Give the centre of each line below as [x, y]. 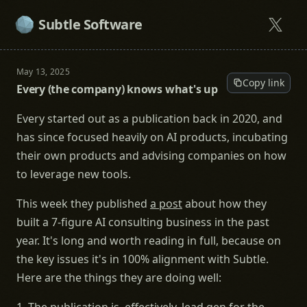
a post [166, 204]
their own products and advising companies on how [151, 156]
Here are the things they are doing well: [119, 278]
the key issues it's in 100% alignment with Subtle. [143, 259]
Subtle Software [90, 24]
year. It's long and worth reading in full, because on [149, 241]
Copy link [263, 82]
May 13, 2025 [43, 72]
